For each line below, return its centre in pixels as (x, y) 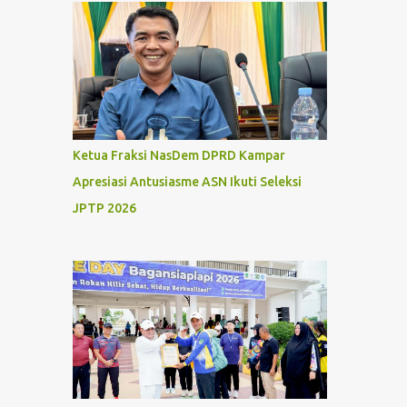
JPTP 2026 (104, 208)
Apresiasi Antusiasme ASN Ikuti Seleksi (187, 182)
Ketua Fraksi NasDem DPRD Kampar (179, 156)
